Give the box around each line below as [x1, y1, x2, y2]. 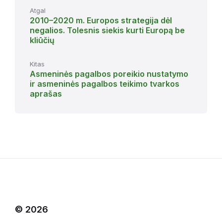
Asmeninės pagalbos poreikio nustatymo [30, 69, 188, 79]
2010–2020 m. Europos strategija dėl [30, 15, 172, 26]
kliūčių [30, 35, 55, 46]
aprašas [30, 89, 62, 99]
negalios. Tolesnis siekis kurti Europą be [30, 25, 185, 36]
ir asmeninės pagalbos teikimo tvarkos [30, 79, 179, 89]
